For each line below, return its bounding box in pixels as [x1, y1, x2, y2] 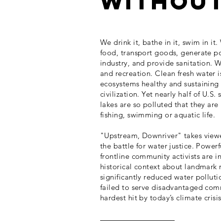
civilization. [100, 89, 142, 99]
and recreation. [100, 69, 155, 78]
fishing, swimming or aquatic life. [100, 110, 216, 119]
